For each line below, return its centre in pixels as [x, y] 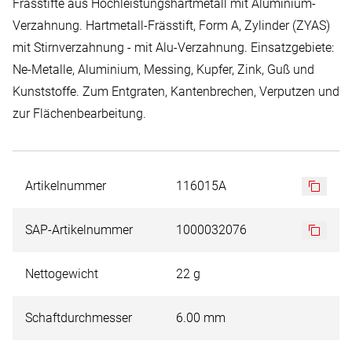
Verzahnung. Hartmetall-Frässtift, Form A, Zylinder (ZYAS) [171, 26]
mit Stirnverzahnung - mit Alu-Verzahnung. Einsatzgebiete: [173, 48]
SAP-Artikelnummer [79, 230]
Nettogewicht [62, 274]
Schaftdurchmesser [79, 318]
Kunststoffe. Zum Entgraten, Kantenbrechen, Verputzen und [176, 92]
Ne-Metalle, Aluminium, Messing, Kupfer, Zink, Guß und [163, 70]
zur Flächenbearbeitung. [79, 114]
